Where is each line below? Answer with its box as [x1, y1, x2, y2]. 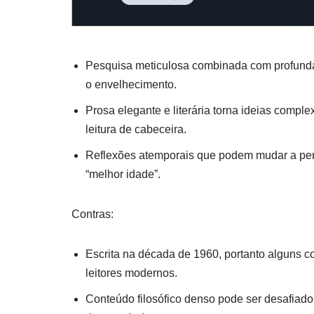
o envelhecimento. [86, 78, 177, 91]
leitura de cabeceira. [86, 123, 186, 136]
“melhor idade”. [86, 168, 161, 181]
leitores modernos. [86, 267, 177, 280]
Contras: [71, 208, 114, 221]
